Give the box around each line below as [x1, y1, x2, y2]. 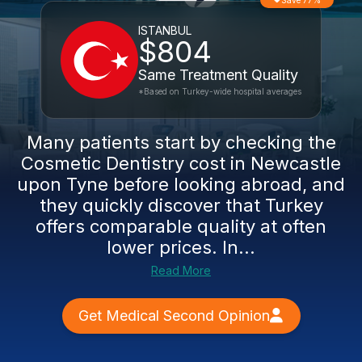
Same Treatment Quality [138, 66, 298, 83]
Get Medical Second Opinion [78, 307, 270, 324]
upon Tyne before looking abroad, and [17, 174, 345, 195]
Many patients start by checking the [26, 132, 336, 153]
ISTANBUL [138, 23, 192, 37]
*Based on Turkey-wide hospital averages [138, 86, 301, 96]
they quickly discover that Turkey [39, 195, 323, 216]
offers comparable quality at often [36, 216, 326, 237]
